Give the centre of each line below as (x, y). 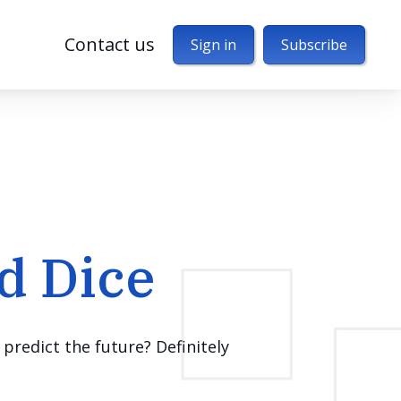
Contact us (110, 44)
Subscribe (314, 45)
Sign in (213, 45)
